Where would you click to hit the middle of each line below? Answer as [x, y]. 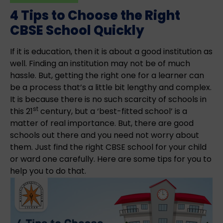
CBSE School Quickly [77, 30]
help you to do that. [48, 171]
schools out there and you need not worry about [105, 135]
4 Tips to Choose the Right [95, 15]
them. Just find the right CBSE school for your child [108, 147]
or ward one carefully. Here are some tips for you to [111, 159]
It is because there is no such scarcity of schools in [108, 99]
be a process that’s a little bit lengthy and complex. [111, 87]
